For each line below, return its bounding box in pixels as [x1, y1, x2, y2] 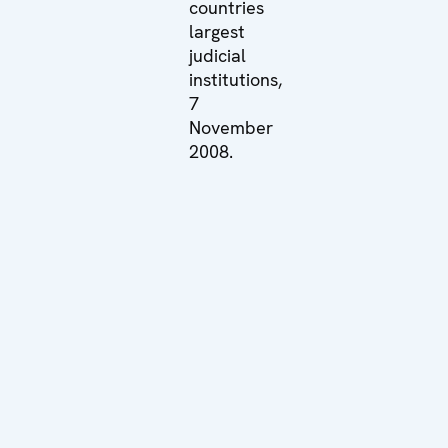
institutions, [189, 67, 283, 91]
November [189, 115, 274, 139]
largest [189, 19, 246, 43]
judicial [189, 43, 247, 67]
